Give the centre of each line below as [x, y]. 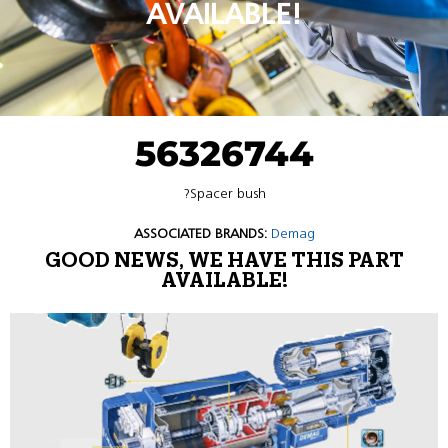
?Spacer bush [224, 193]
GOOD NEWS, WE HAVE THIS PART [224, 261]
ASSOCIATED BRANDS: [200, 233]
